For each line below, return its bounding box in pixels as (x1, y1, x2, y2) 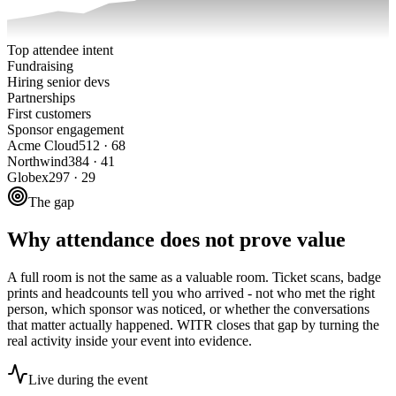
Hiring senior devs (7, 74, 110, 90)
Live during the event (28, 372, 148, 388)
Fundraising (7, 58, 73, 74)
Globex (7, 170, 49, 186)
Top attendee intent (7, 42, 113, 58)
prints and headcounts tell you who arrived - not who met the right (7, 286, 375, 301)
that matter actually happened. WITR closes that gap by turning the (7, 317, 379, 333)
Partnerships (7, 90, 75, 106)
